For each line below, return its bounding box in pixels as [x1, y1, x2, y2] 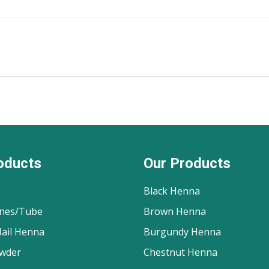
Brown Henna [144, 205, 206, 218]
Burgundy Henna [144, 225, 221, 238]
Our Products [144, 155, 231, 172]
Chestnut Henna [144, 246, 217, 259]
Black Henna [144, 184, 200, 198]
